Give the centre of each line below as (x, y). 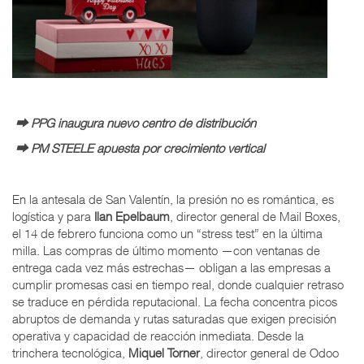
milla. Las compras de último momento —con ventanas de (166, 251)
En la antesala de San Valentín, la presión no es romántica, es (173, 199)
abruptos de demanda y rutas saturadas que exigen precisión (174, 319)
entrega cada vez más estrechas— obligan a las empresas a (171, 268)
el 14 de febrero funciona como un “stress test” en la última (167, 234)
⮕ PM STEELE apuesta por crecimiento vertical (139, 148)
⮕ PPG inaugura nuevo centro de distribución (134, 122)
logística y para (53, 217)
